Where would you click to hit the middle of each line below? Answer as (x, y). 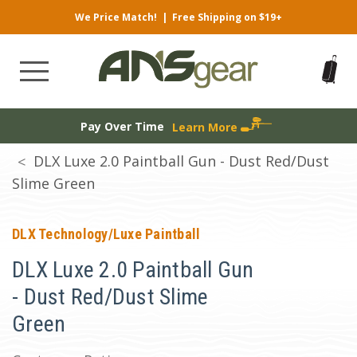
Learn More (206, 127)
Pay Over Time (122, 126)
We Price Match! (116, 17)
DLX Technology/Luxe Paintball (106, 234)
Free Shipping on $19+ (227, 17)
